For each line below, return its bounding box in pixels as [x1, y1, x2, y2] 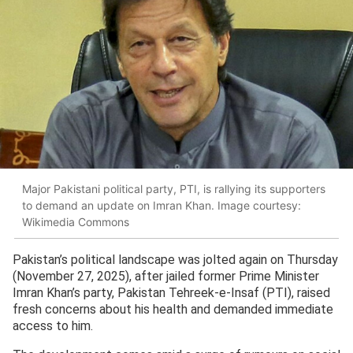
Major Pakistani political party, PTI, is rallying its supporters [22, 181, 325, 195]
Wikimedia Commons [22, 214, 129, 229]
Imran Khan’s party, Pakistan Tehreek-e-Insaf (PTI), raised [13, 285, 330, 301]
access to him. [13, 318, 93, 334]
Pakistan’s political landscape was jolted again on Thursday [13, 252, 338, 268]
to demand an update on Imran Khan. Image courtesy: [22, 198, 301, 212]
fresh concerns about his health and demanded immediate [13, 302, 333, 318]
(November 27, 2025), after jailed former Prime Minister [13, 269, 319, 284]
